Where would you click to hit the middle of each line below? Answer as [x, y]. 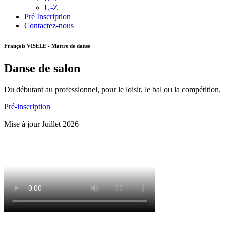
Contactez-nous [49, 25]
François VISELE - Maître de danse [47, 46]
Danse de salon [42, 68]
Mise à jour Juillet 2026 [41, 124]
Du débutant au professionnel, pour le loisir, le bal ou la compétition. [112, 89]
